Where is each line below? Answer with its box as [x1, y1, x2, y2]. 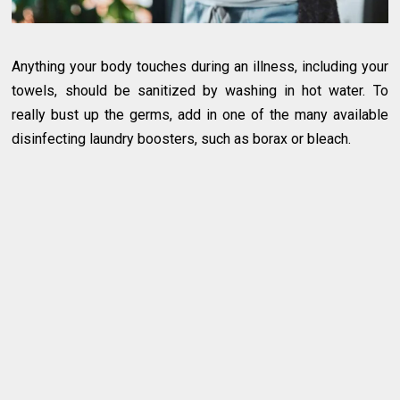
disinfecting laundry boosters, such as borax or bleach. [12, 130, 352, 148]
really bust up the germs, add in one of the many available [12, 106, 388, 124]
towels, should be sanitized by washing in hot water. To [12, 82, 388, 100]
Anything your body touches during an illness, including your [12, 58, 388, 76]
